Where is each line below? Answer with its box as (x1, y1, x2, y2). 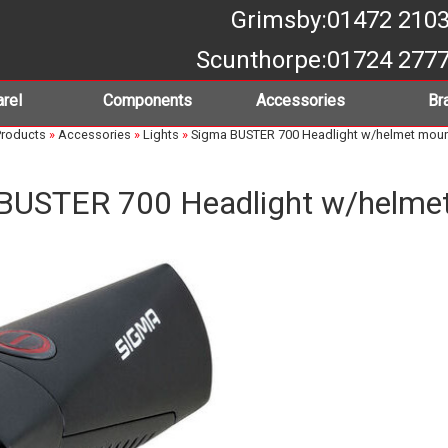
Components (103, 91, 193, 110)
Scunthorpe (196, 46, 321, 74)
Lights (142, 127, 179, 142)
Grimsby (231, 6, 321, 34)
